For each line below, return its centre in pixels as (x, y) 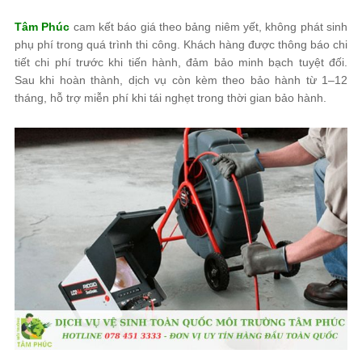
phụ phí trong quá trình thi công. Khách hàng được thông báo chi (181, 44)
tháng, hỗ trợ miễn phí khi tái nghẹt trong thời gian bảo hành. (170, 98)
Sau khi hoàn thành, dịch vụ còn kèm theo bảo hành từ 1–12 (181, 80)
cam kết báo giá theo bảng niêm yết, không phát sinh (209, 27)
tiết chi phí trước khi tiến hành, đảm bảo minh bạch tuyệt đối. (181, 62)
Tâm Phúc (42, 27)
